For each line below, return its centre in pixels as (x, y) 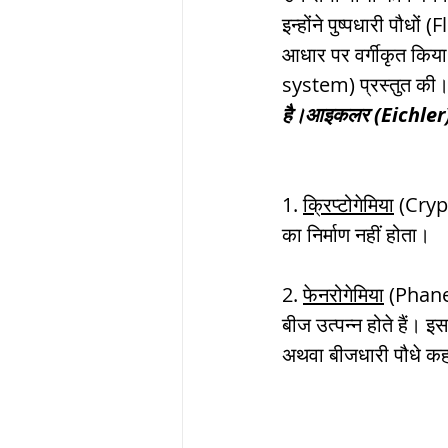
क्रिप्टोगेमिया (348, 204)
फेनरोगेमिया (343, 294)
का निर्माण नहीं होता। (358, 234)
